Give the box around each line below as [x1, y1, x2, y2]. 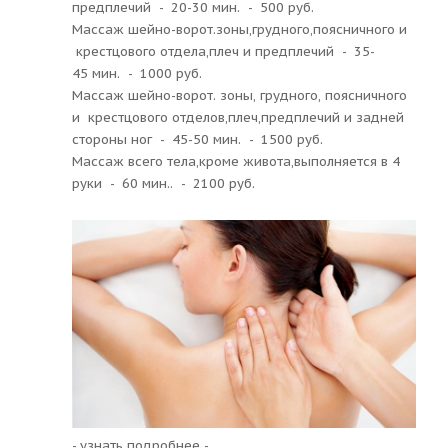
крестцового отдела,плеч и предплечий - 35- [72, 42, 375, 60]
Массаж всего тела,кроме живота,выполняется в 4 [72, 152, 400, 170]
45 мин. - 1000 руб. [72, 64, 202, 82]
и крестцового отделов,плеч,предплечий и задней [72, 108, 404, 126]
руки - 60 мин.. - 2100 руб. [72, 174, 255, 192]
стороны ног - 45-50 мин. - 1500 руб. [72, 130, 323, 148]
